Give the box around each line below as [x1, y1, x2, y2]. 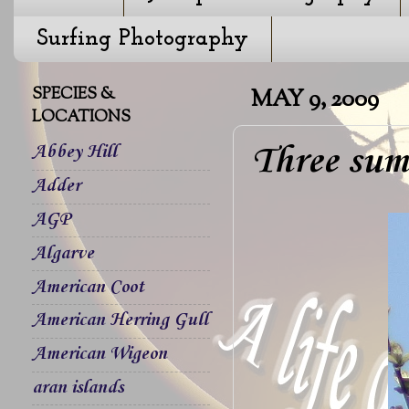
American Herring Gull [32, 309, 208, 332]
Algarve [32, 242, 94, 265]
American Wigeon [32, 343, 167, 366]
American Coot [32, 276, 144, 299]
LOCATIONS [32, 106, 131, 130]
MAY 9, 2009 [251, 83, 379, 118]
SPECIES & [32, 83, 115, 107]
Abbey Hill [32, 142, 117, 164]
